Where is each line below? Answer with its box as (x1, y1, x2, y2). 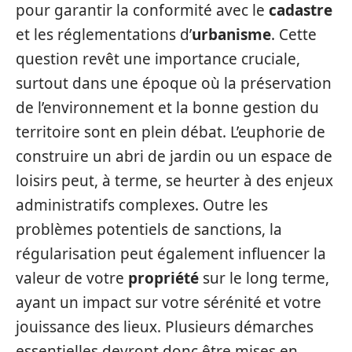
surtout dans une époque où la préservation (16, 73, 332, 93)
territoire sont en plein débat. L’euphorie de (16, 122, 325, 142)
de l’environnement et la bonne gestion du (16, 97, 319, 118)
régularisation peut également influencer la (16, 244, 326, 264)
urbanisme (192, 24, 271, 45)
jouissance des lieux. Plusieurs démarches (16, 317, 313, 337)
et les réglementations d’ (16, 24, 192, 45)
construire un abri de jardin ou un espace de (16, 146, 332, 167)
